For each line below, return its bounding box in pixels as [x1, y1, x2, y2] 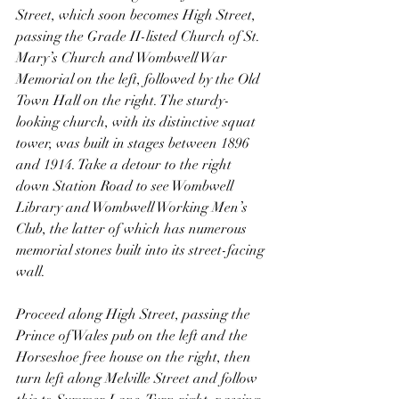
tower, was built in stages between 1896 [16, 134, 253, 152]
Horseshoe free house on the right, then [16, 347, 255, 366]
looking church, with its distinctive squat [16, 112, 259, 131]
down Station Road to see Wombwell [16, 176, 237, 195]
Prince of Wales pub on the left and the [16, 326, 251, 345]
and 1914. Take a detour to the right [16, 155, 235, 174]
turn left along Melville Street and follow [16, 369, 261, 387]
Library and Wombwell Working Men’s [16, 198, 251, 216]
